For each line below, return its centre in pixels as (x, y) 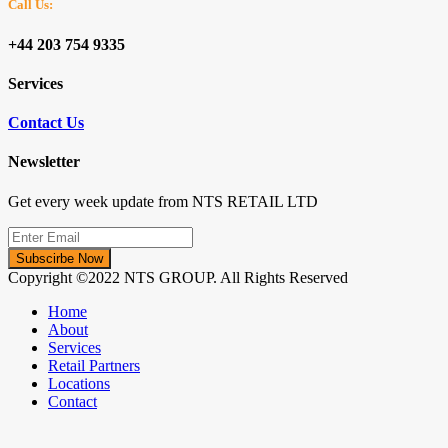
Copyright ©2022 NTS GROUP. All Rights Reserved (178, 277)
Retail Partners (94, 365)
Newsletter (44, 162)
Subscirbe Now (59, 258)
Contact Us (46, 123)
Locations (79, 383)
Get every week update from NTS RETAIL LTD (163, 201)
